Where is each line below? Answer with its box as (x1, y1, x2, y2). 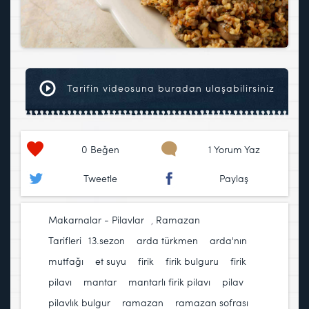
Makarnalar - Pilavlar (48, 213, 144, 227)
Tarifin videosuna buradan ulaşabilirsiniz (63, 81, 275, 95)
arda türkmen (137, 234, 198, 248)
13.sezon (88, 234, 125, 248)
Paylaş (219, 172, 249, 186)
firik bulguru (166, 255, 219, 268)
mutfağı (48, 255, 83, 268)
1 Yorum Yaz (208, 143, 260, 157)
